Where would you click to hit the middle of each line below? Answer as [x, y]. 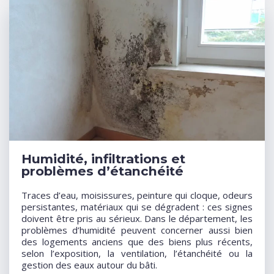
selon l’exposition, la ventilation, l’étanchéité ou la [137, 254]
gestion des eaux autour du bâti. [89, 265]
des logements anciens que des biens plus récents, [137, 242]
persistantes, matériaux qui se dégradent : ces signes [137, 207]
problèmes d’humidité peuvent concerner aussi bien [137, 230]
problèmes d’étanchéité [102, 171]
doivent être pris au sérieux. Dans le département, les [137, 219]
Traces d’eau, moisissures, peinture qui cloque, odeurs [137, 195]
